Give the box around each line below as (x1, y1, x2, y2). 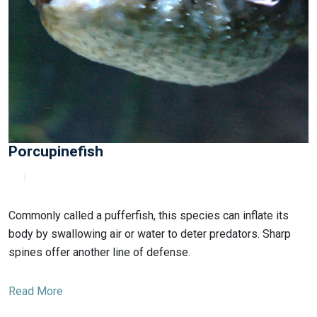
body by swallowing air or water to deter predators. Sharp (8, 226, 291, 241)
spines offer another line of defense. (8, 245, 190, 259)
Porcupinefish (8, 142, 103, 160)
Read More (8, 284, 63, 298)
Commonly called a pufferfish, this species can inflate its (8, 208, 289, 222)
